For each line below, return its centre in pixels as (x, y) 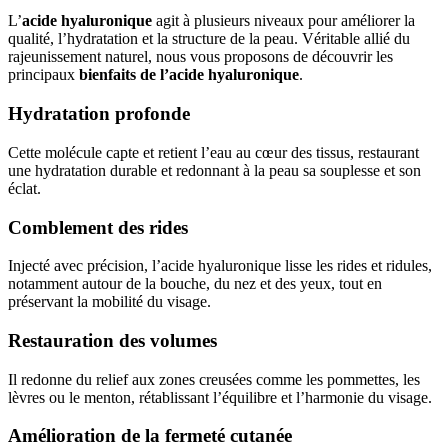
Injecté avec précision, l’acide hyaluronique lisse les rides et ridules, (220, 266)
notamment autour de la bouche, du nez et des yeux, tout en (195, 284)
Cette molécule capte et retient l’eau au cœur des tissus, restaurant (213, 152)
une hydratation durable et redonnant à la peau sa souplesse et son (214, 170)
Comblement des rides (98, 227)
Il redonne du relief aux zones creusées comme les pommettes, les (214, 379)
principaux (43, 75)
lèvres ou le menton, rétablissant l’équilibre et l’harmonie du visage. (220, 397)
